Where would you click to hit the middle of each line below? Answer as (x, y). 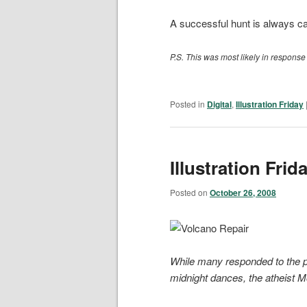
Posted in (187, 103)
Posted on (190, 193)
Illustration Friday (270, 104)
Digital (219, 104)
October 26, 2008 (243, 193)
